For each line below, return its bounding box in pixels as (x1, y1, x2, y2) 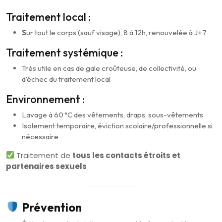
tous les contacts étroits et (72, 150, 181, 161)
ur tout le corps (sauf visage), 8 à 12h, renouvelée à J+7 (26, 27, 207, 37)
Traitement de (14, 150, 73, 161)
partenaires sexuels (6, 161, 87, 171)
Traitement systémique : (6, 45, 123, 59)
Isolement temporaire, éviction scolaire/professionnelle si (22, 120, 213, 130)
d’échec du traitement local (22, 74, 111, 84)
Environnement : (6, 92, 85, 106)
